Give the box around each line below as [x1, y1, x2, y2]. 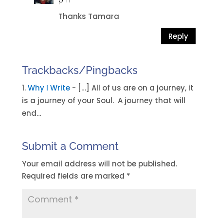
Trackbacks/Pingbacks [21, 64, 138, 76]
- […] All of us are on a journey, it [70, 83, 194, 93]
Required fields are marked [21, 171, 127, 181]
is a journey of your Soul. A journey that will [21, 95, 185, 106]
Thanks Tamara [58, 11, 119, 21]
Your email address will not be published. [21, 159, 177, 169]
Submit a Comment [21, 140, 119, 152]
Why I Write [27, 83, 70, 93]
